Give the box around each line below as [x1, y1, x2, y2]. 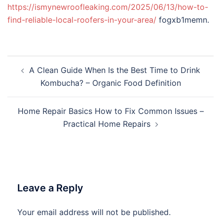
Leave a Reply [17, 182, 83, 194]
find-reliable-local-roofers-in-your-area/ [7, 15, 156, 25]
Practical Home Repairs [63, 119, 150, 129]
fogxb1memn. [156, 15, 209, 25]
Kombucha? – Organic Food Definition [40, 78, 181, 88]
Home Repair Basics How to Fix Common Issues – [17, 106, 204, 116]
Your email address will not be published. [17, 207, 171, 217]
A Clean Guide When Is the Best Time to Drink [29, 65, 200, 75]
